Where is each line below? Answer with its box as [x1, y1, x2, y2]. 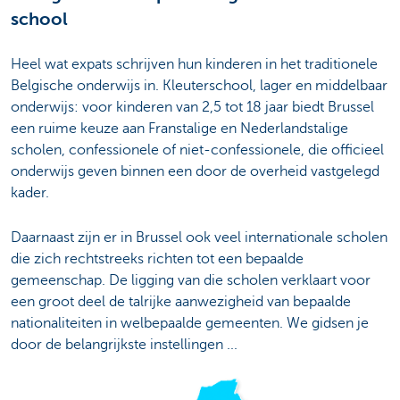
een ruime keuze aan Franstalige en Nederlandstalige [11, 120, 348, 137]
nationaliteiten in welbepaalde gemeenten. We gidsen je [11, 315, 369, 332]
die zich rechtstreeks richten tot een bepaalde [11, 251, 304, 268]
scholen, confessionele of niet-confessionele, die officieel [11, 141, 384, 158]
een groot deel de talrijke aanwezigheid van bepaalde [11, 294, 351, 311]
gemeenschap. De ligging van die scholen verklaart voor [11, 272, 371, 289]
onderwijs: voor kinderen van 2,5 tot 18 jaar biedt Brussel [11, 98, 374, 115]
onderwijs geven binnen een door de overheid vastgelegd [11, 162, 379, 179]
